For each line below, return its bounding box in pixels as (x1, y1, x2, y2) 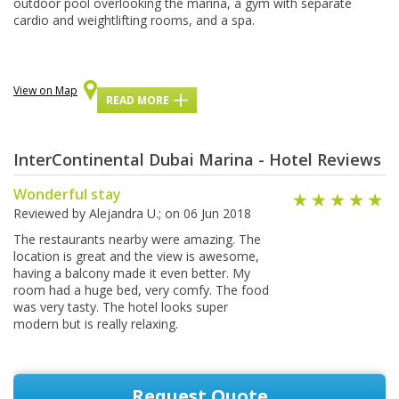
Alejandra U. (89, 205, 159, 223)
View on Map (13, 83, 77, 99)
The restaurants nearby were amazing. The (13, 231, 261, 248)
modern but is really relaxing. (13, 315, 178, 333)
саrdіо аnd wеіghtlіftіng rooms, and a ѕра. (13, 12, 255, 29)
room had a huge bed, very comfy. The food (13, 281, 269, 299)
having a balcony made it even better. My (13, 265, 250, 282)
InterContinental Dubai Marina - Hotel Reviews (13, 149, 381, 171)
